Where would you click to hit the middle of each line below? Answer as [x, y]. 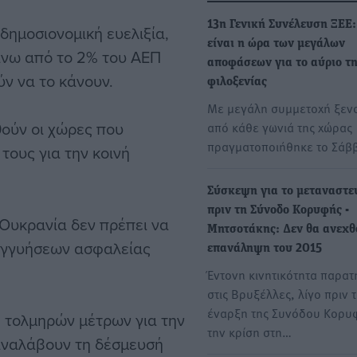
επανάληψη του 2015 [265, 249]
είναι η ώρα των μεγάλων [276, 44]
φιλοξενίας [237, 82]
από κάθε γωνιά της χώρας [280, 127]
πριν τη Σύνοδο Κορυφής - [278, 211]
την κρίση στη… [249, 332]
